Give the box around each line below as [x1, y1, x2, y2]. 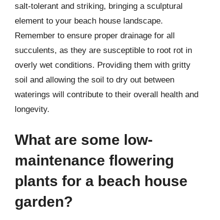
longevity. [15, 105, 50, 114]
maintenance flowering [15, 152, 174, 168]
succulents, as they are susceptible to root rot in [15, 46, 192, 55]
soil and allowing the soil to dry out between [15, 75, 174, 84]
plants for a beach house [15, 172, 188, 189]
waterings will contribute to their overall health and [15, 90, 198, 99]
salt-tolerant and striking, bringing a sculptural [15, 1, 183, 11]
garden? [15, 193, 73, 210]
